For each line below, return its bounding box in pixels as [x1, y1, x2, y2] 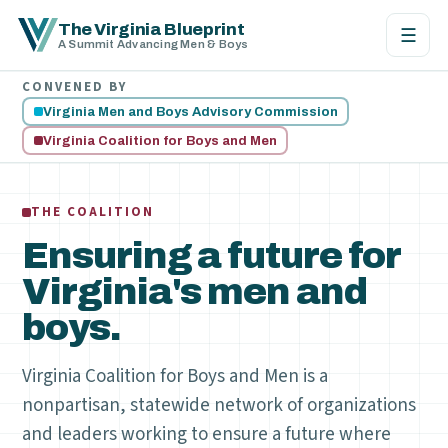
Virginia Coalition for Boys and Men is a [22, 363, 329, 390]
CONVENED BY [22, 78, 127, 96]
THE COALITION [31, 203, 154, 221]
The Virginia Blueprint [57, 19, 245, 39]
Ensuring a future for [22, 236, 401, 276]
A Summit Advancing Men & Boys [57, 37, 249, 50]
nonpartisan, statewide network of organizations [22, 392, 417, 419]
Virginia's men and [22, 272, 367, 312]
